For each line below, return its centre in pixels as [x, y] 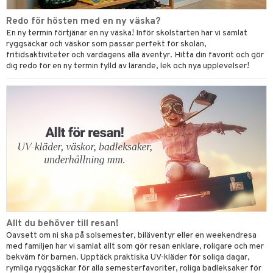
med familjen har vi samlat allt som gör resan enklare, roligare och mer [135, 246]
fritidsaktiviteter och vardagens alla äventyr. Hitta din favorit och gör [135, 55]
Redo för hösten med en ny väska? [83, 22]
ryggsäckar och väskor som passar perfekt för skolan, [106, 44]
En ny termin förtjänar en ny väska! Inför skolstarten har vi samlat [127, 34]
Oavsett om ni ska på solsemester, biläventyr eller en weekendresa [131, 235]
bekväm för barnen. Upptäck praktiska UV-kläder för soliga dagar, [128, 257]
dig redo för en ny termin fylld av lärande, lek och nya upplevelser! [128, 66]
